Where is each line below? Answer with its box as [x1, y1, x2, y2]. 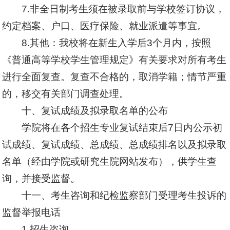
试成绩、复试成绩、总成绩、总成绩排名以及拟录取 [2, 139, 227, 150]
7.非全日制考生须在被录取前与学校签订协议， [21, 4, 225, 14]
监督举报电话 [2, 207, 61, 218]
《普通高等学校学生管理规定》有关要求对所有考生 [2, 54, 227, 65]
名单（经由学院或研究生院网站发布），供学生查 [2, 156, 217, 167]
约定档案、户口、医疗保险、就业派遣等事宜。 [2, 21, 207, 31]
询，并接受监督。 [2, 173, 81, 184]
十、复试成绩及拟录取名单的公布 [21, 105, 168, 116]
